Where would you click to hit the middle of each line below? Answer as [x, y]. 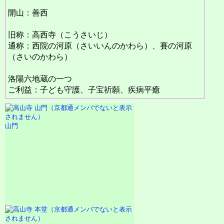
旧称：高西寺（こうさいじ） [60, 35]
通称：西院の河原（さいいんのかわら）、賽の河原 [100, 46]
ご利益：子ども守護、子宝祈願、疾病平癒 [84, 90]
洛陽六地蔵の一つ [40, 79]
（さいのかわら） [40, 57]
